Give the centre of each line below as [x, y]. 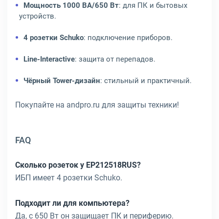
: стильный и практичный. [146, 81]
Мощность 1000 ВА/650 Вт [71, 5]
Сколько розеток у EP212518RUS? [78, 165]
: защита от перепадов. [115, 59]
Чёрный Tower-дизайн [62, 81]
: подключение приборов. [128, 38]
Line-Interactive [49, 59]
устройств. [38, 16]
